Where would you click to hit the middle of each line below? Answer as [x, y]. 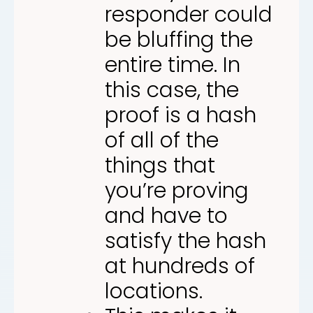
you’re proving [177, 190]
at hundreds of [180, 266]
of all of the [162, 140]
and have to [166, 216]
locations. [154, 291]
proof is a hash [181, 115]
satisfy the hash [185, 241]
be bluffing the [179, 39]
